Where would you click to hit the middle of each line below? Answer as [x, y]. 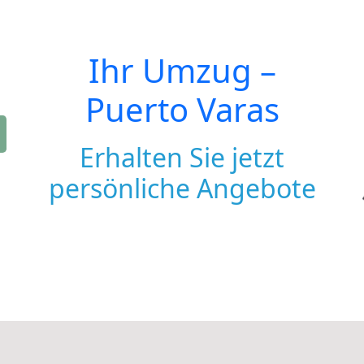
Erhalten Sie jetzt [182, 157]
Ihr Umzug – [182, 70]
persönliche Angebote [182, 188]
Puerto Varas [182, 109]
